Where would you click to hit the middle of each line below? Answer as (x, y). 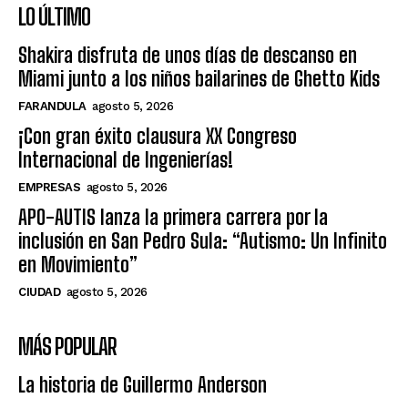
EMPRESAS (49, 187)
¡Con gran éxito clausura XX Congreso (158, 136)
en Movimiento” (78, 264)
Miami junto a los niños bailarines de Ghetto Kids (199, 78)
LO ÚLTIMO (54, 16)
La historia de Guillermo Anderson (143, 384)
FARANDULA (52, 106)
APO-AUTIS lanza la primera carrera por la (173, 217)
